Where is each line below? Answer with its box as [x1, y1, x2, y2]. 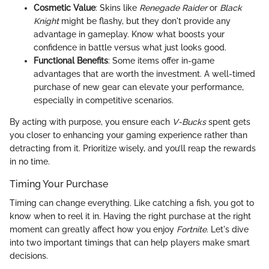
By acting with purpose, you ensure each [10, 117, 172, 127]
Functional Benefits [34, 56, 108, 65]
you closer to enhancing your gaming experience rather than [10, 130, 247, 140]
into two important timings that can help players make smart [10, 238, 250, 248]
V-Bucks [172, 117, 206, 127]
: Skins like [95, 3, 139, 13]
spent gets [206, 117, 250, 127]
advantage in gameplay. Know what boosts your [34, 29, 225, 39]
